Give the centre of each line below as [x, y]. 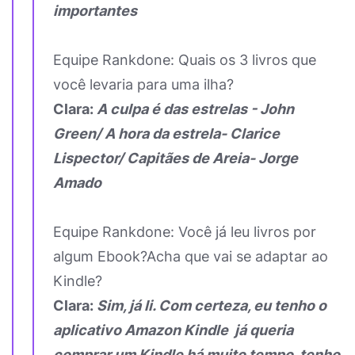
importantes [97, 11]
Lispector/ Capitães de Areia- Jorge [176, 158]
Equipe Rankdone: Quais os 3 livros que [185, 60]
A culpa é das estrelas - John [195, 109]
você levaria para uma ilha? [143, 84]
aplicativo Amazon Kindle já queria [173, 330]
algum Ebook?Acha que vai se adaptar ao [191, 256]
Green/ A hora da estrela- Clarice [166, 134]
